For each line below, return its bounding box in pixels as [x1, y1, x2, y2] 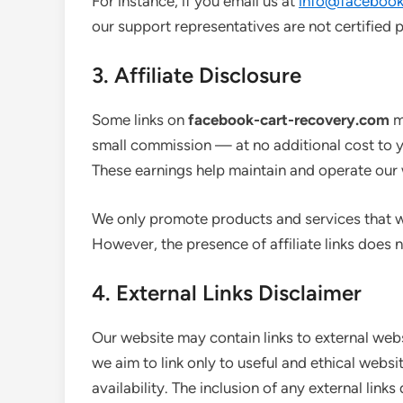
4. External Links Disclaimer [92, 280, 362, 306]
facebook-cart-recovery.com [188, 111, 390, 129]
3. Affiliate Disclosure [92, 62, 301, 88]
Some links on [92, 111, 188, 129]
